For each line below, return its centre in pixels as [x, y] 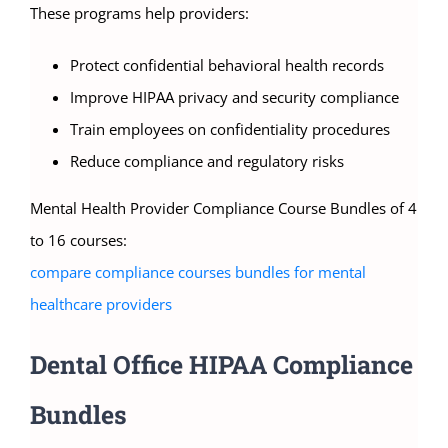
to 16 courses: [78, 240]
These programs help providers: [139, 13]
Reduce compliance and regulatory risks [207, 161]
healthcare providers [101, 304]
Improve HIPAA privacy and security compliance [234, 97]
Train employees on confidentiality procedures [230, 129]
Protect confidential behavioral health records [227, 65]
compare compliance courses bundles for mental [198, 272]
